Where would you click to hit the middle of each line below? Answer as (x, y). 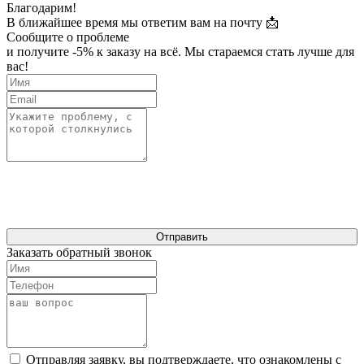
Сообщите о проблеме (68, 37)
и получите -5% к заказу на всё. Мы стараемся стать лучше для (180, 52)
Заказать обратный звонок (79, 252)
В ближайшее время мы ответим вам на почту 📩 (143, 22)
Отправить (182, 237)
